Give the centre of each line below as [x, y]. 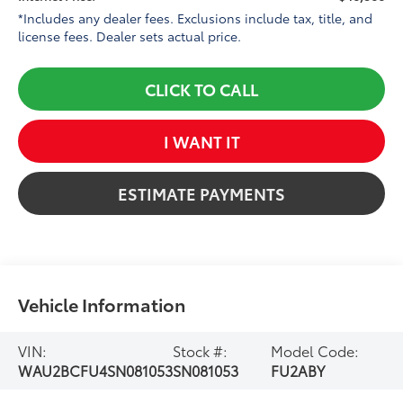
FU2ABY [297, 370]
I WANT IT [201, 141]
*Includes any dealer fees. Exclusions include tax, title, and [196, 18]
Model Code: [314, 350]
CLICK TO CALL [201, 89]
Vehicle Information [102, 304]
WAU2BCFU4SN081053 [96, 370]
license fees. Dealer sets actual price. [130, 36]
